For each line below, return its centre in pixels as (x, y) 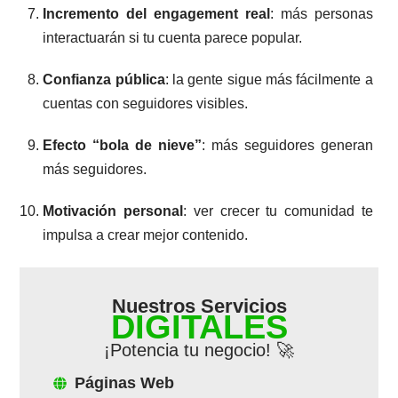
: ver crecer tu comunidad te (278, 211)
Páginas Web (125, 382)
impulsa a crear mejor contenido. (146, 235)
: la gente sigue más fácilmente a (269, 79)
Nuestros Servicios (199, 306)
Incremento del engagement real (156, 13)
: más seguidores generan (287, 145)
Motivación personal (113, 211)
